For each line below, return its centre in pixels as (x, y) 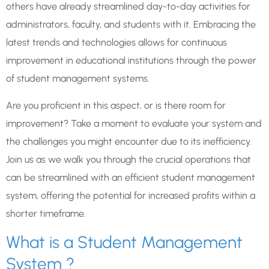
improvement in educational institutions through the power (131, 61)
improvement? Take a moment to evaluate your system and (134, 123)
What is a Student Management (124, 242)
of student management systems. (78, 79)
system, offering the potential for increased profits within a (131, 195)
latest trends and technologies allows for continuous (116, 43)
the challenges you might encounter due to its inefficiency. (129, 141)
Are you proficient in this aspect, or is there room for (116, 105)
